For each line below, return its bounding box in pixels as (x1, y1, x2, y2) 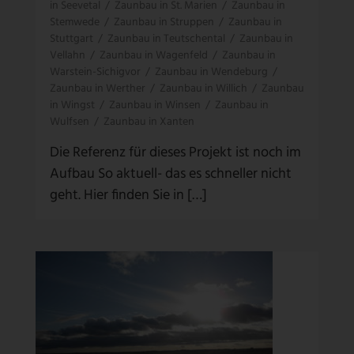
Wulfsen (50, 112, 89, 131)
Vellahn (50, 46, 85, 65)
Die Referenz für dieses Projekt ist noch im (50, 141, 301, 164)
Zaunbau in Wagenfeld (100, 46, 208, 65)
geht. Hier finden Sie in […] (50, 183, 207, 207)
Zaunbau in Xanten (104, 112, 194, 131)
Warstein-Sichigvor (50, 62, 141, 81)
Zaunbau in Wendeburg (155, 62, 268, 81)
